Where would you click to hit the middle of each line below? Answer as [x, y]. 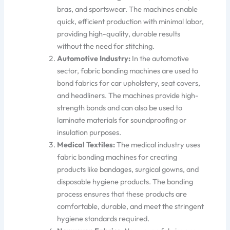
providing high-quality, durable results [119, 33]
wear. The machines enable [154, 9]
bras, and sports [83, 9]
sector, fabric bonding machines [110, 70]
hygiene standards [88, 218]
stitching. [139, 46]
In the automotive [160, 58]
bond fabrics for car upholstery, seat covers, [129, 83]
